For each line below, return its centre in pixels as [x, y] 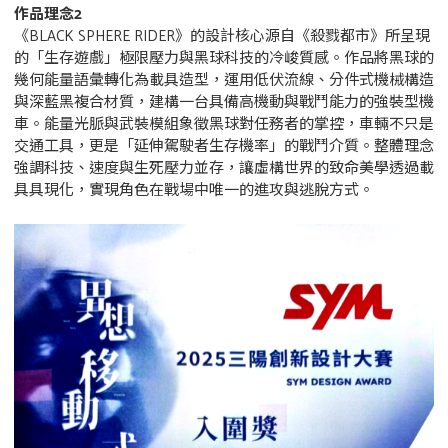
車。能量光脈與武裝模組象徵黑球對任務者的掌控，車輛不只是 [224, 124]
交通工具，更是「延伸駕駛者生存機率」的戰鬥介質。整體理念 [224, 146]
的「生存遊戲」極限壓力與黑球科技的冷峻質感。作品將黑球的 [224, 58]
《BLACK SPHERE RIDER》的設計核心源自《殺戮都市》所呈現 [222, 36]
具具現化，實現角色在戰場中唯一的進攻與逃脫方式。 [194, 190]
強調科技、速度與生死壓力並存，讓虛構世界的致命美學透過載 [224, 168]
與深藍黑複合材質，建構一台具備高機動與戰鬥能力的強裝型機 [224, 102]
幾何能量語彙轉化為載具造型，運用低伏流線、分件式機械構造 [224, 80]
